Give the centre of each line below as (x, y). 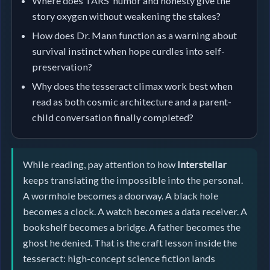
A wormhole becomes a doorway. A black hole (120, 195)
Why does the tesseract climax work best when (133, 86)
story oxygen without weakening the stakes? (127, 16)
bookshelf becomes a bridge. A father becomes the (131, 227)
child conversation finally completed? (113, 117)
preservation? (62, 66)
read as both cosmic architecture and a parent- (132, 101)
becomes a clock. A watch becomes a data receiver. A (135, 211)
